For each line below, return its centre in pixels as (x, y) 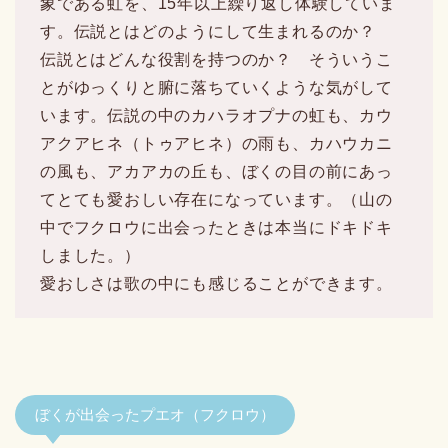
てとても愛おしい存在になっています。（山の (216, 199)
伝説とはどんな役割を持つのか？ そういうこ (216, 59)
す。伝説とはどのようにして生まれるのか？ (216, 31)
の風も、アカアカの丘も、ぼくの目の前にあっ (216, 171)
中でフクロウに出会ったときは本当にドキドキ (216, 227)
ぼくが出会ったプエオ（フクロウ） (155, 414)
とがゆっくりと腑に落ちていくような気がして (216, 87)
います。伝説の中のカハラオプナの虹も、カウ (216, 115)
